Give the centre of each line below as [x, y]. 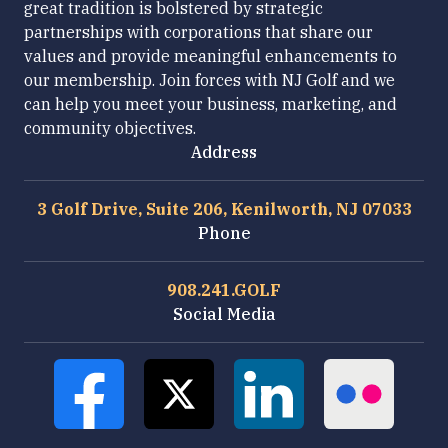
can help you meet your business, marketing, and [210, 104]
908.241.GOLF [224, 290]
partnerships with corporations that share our [198, 32]
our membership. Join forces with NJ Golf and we [209, 80]
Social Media [224, 314]
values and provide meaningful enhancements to [210, 56]
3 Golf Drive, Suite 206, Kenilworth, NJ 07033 [224, 209]
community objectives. [110, 128]
